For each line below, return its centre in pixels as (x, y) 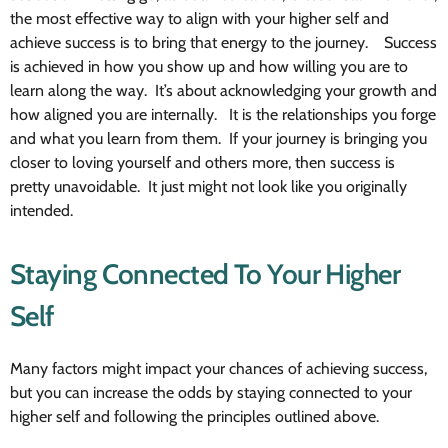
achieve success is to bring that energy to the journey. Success (223, 43)
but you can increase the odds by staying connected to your (211, 393)
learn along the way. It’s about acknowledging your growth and (223, 91)
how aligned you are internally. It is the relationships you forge (223, 115)
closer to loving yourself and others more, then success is (202, 163)
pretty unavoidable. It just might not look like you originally (208, 187)
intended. (41, 211)
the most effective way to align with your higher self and (199, 19)
